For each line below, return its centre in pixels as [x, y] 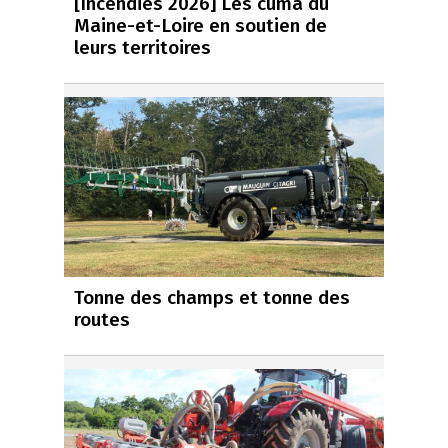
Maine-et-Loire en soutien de [200, 25]
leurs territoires [142, 47]
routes [102, 319]
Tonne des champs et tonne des [212, 297]
